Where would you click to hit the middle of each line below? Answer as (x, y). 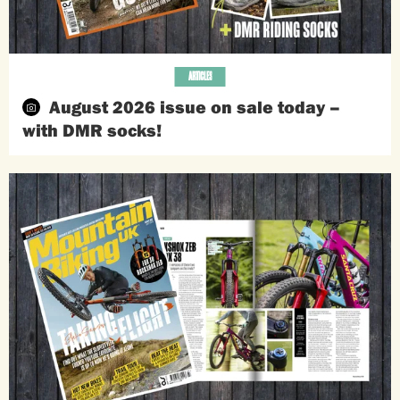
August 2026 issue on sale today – (195, 107)
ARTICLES (200, 77)
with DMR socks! (92, 130)
